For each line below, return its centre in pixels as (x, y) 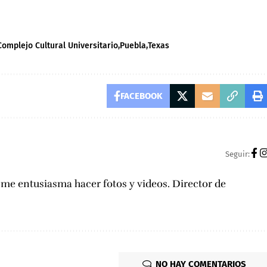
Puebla (133, 46)
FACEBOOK (141, 96)
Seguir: (237, 154)
